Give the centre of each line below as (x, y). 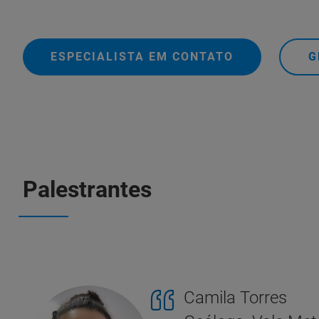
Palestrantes (87, 190)
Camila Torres (235, 298)
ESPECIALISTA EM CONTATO (142, 57)
